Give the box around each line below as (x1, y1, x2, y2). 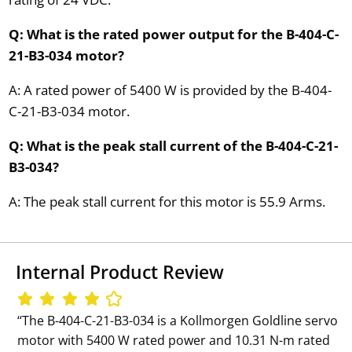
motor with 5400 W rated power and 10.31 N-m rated (17, 331, 331, 349)
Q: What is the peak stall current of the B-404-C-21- (8, 136, 338, 155)
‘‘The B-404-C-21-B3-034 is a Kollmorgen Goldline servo (17, 311, 339, 329)
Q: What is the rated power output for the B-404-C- (8, 24, 339, 43)
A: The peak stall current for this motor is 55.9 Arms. (8, 192, 325, 211)
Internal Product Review (16, 259, 224, 285)
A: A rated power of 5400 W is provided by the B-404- (8, 80, 332, 99)
